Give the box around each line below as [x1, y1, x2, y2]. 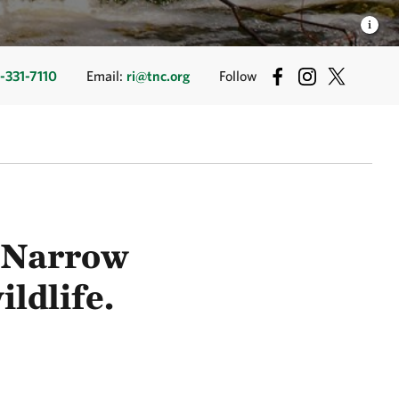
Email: [86, 68, 126, 85]
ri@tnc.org [126, 68, 190, 85]
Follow [219, 68, 257, 85]
